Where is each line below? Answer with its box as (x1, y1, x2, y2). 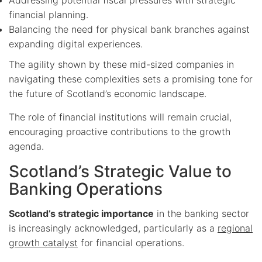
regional (218, 222, 253, 234)
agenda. (9, 140, 44, 152)
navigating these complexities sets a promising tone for (9, 73, 253, 85)
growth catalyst (9, 236, 78, 249)
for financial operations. (78, 236, 184, 249)
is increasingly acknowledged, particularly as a (9, 222, 218, 234)
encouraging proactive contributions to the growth (9, 125, 230, 137)
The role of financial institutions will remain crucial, (9, 111, 232, 123)
